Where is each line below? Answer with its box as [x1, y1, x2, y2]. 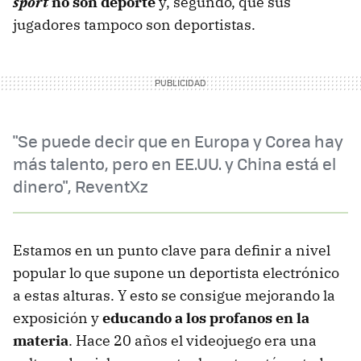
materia [13, 330, 68, 350]
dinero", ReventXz [13, 173, 148, 197]
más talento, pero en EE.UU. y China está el [13, 151, 336, 175]
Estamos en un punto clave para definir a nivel [13, 240, 330, 259]
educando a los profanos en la [102, 308, 309, 327]
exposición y [13, 308, 102, 327]
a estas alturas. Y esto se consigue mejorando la [13, 285, 335, 305]
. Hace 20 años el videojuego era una [68, 330, 317, 350]
